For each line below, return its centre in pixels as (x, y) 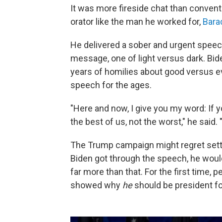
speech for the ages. (111, 85)
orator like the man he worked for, (137, 22)
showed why (96, 185)
